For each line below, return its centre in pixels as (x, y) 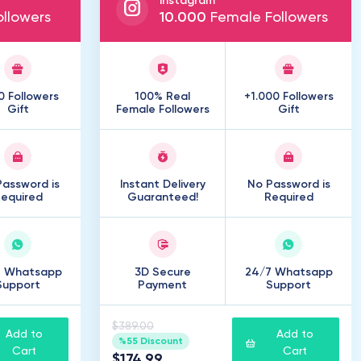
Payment (162, 285)
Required (288, 197)
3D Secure (162, 272)
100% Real (162, 97)
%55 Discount (150, 341)
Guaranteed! (162, 197)
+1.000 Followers (288, 97)
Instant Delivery (162, 185)
